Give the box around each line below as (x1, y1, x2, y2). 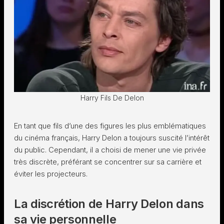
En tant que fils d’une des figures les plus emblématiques (14, 121, 206, 130)
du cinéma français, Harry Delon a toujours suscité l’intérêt (14, 133, 209, 142)
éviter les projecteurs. (14, 169, 87, 178)
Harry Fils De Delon (80, 93, 144, 102)
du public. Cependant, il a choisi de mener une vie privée (14, 145, 206, 154)
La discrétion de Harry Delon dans (14, 196, 204, 211)
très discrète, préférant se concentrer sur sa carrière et (14, 157, 201, 166)
